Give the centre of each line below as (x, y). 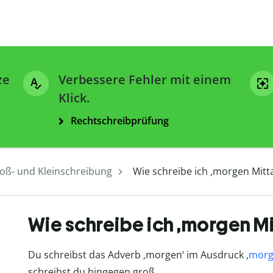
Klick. (74, 98)
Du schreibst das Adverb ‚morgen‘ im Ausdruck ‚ (138, 255)
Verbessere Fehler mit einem (145, 80)
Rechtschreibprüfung (120, 121)
